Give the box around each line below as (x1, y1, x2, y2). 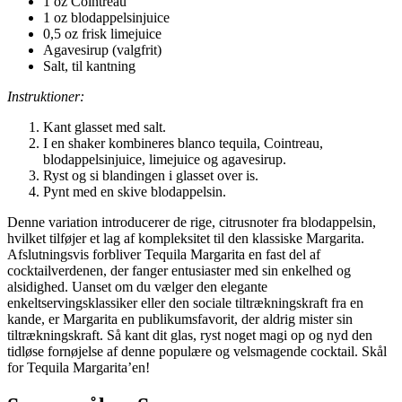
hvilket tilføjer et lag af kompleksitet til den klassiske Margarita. (7, 231, 364, 247)
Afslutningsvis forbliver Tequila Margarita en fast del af (7, 247, 320, 263)
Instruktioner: (7, 89, 84, 105)
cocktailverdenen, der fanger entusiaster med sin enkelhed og (7, 263, 351, 279)
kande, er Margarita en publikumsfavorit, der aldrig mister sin (7, 311, 353, 328)
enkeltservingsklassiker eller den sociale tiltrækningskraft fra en (7, 295, 363, 311)
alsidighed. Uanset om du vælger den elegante (7, 279, 267, 295)
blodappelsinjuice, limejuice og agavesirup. (43, 152, 286, 168)
